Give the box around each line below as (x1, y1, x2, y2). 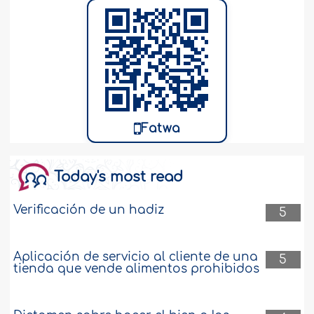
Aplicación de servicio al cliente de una (13, 250, 259, 264)
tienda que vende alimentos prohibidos (13, 261, 260, 275)
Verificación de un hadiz (13, 203, 165, 217)
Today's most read (54, 168, 184, 185)
